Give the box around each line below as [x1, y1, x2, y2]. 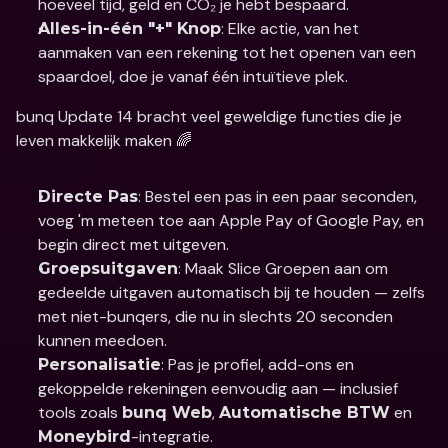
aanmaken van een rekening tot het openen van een [38, 42, 416, 63]
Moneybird [38, 427, 131, 446]
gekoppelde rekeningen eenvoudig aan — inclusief [38, 378, 398, 399]
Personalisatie [38, 355, 161, 374]
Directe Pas [38, 187, 138, 206]
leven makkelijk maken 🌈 [16, 130, 192, 151]
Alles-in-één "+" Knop [38, 19, 221, 38]
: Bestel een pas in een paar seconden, [138, 186, 417, 207]
